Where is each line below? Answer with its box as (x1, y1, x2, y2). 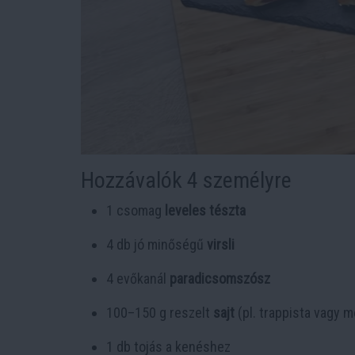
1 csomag (106, 201, 165, 219)
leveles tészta (165, 201, 246, 219)
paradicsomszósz (170, 269, 270, 287)
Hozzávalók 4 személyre (81, 166, 292, 193)
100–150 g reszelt (106, 303, 213, 321)
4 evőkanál (106, 269, 170, 287)
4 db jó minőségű (106, 235, 207, 253)
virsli (207, 235, 235, 253)
